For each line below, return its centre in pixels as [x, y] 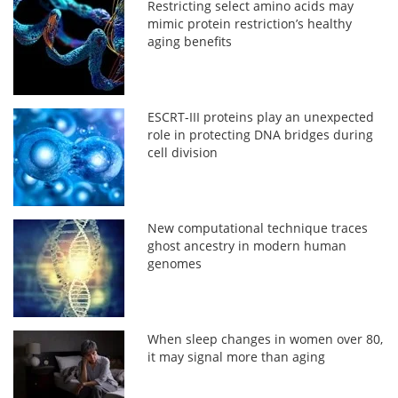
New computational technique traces [258, 227]
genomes [175, 263]
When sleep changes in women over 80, [266, 338]
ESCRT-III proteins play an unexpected [261, 116]
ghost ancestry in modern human [247, 245]
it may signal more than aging [237, 356]
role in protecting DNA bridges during [261, 134]
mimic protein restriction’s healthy [250, 23]
